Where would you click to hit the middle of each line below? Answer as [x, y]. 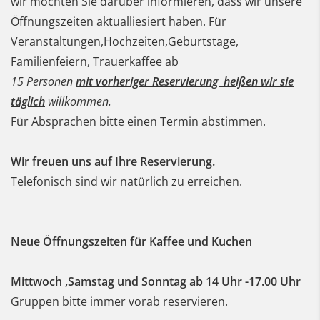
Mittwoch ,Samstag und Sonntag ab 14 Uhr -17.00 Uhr [156, 282]
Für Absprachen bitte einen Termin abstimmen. [138, 122]
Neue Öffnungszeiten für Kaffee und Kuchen [131, 242]
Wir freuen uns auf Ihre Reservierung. [113, 162]
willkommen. [78, 102]
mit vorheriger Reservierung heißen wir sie [185, 82]
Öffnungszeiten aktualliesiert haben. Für [119, 22]
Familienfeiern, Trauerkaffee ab [95, 62]
